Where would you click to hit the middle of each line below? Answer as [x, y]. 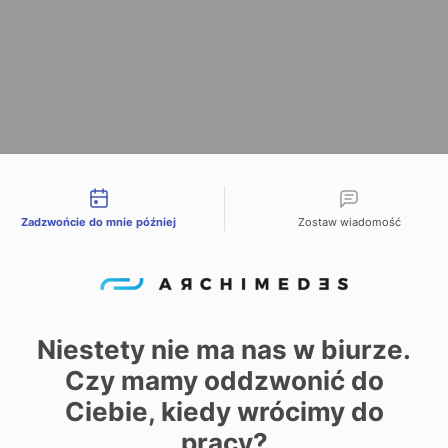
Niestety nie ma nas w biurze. [224, 350]
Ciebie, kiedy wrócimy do [224, 412]
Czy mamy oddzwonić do [224, 381]
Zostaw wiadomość [349, 221]
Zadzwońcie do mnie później [99, 221]
